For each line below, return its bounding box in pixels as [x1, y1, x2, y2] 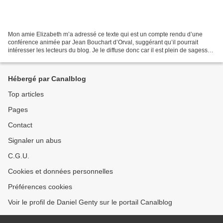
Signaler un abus [8, 136, 61, 144]
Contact [8, 121, 32, 129]
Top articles [8, 90, 44, 98]
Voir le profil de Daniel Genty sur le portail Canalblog [8, 198, 172, 206]
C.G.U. [8, 152, 29, 160]
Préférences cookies [8, 183, 72, 191]
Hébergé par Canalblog [8, 75, 86, 83]
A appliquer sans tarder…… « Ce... [8, 54, 102, 62]
